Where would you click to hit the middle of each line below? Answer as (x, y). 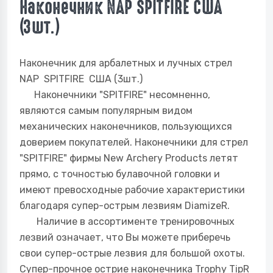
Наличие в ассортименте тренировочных (127, 222)
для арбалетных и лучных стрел (154, 63)
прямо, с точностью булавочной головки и (120, 174)
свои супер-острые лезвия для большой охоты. (132, 253)
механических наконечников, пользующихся (126, 126)
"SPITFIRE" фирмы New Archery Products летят (129, 158)
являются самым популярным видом (106, 111)
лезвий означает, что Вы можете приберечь (125, 237)
